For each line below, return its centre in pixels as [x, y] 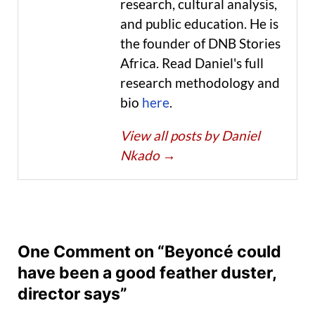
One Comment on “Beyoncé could [149, 252]
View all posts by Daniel [190, 136]
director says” [72, 294]
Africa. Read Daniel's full [192, 63]
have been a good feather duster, [147, 273]
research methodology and [200, 83]
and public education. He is [199, 24]
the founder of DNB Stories [200, 44]
